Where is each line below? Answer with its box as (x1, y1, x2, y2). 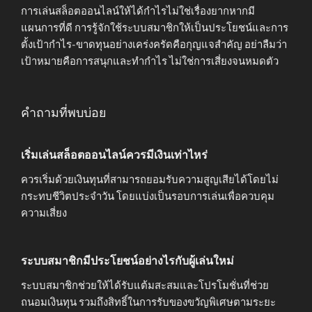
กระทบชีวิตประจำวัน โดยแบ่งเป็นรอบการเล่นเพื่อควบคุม (21, 189, 274, 203)
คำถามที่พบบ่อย (21, 105, 107, 120)
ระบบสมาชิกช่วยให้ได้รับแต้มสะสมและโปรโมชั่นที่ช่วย (21, 279, 269, 292)
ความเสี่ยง (21, 206, 67, 219)
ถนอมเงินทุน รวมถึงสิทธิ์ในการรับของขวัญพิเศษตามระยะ (21, 296, 276, 309)
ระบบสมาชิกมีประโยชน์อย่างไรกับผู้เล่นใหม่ (21, 254, 234, 268)
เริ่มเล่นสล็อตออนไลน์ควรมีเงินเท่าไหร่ (21, 148, 208, 162)
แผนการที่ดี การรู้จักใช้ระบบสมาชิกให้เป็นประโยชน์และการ (21, 21, 288, 34)
